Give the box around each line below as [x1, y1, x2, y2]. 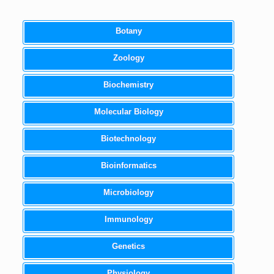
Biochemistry [103, 80, 154, 89]
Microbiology [103, 187, 154, 197]
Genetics [112, 241, 146, 251]
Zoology [113, 53, 144, 62]
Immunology [104, 214, 153, 224]
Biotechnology [101, 133, 157, 143]
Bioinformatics [100, 160, 157, 170]
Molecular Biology [94, 106, 163, 116]
